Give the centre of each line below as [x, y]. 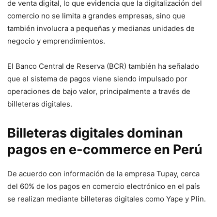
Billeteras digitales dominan [95, 133]
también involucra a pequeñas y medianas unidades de [101, 29]
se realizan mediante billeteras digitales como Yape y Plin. [107, 199]
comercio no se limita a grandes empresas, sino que [96, 16]
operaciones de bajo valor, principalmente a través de [99, 92]
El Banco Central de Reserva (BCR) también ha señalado [103, 66]
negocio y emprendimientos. [56, 41]
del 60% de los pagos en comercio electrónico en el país [104, 186]
